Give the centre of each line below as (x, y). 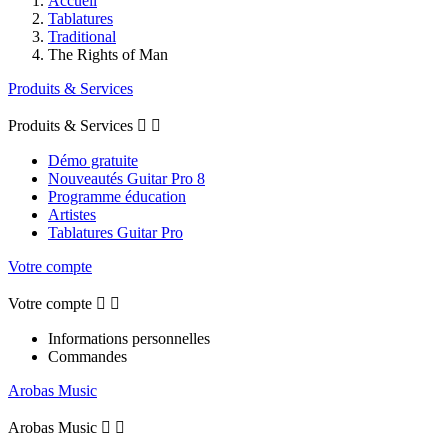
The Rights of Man (108, 54)
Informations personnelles (129, 338)
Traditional (82, 36)
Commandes (87, 356)
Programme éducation (117, 196)
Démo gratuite (93, 160)
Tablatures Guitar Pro (115, 232)
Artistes (72, 214)
